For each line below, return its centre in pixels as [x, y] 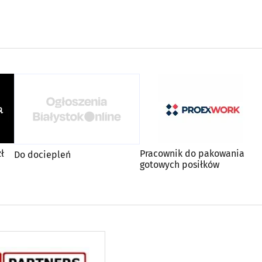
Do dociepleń [42, 154]
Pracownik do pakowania [192, 154]
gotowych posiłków [180, 165]
